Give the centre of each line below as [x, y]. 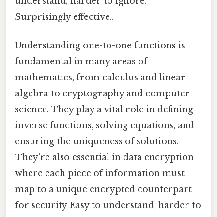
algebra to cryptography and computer [102, 94]
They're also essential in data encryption [104, 158]
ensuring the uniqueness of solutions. [97, 142]
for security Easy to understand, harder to [108, 206]
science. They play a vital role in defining [104, 110]
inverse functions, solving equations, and [105, 126]
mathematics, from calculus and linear [100, 78]
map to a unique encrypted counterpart [103, 190]
